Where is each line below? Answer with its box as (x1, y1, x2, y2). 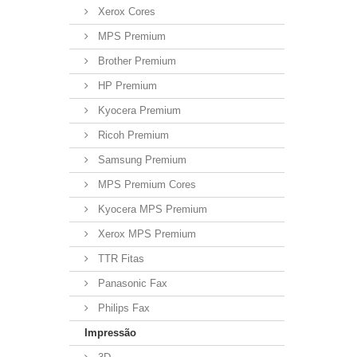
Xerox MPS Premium (95, 227, 196, 240)
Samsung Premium (95, 153, 186, 166)
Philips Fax (95, 301, 150, 314)
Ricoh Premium (95, 128, 169, 141)
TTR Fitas (95, 252, 144, 265)
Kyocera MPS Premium (95, 202, 207, 215)
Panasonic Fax (95, 277, 167, 289)
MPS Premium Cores (95, 178, 196, 190)
